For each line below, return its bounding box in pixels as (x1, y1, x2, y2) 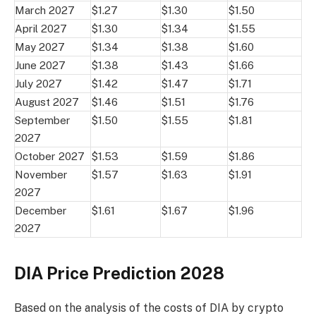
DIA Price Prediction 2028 (14, 262, 224, 283)
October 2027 (15, 150, 85, 162)
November (15, 168, 68, 181)
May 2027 (15, 40, 65, 53)
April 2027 (15, 22, 67, 35)
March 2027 (15, 4, 75, 16)
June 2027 (15, 59, 66, 71)
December (15, 204, 67, 217)
